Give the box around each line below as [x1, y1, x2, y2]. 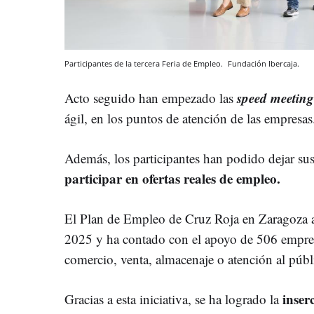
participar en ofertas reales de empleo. [64, 169, 280, 189]
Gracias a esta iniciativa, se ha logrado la [64, 290, 282, 308]
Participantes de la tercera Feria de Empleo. [64, 58, 225, 69]
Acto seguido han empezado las [64, 89, 237, 107]
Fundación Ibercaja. [228, 58, 299, 69]
